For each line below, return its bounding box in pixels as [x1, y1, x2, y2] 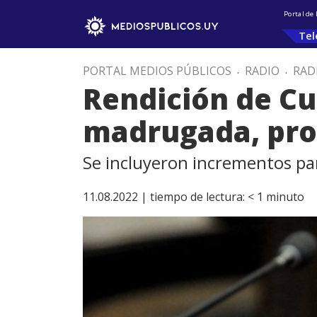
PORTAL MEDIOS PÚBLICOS [83, 63, 231, 79]
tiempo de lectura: [150, 189, 245, 204]
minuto [266, 189, 304, 204]
